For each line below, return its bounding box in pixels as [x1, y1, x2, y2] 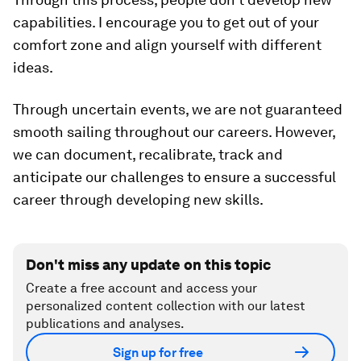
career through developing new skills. [13, 191, 263, 209]
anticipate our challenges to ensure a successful [13, 168, 336, 186]
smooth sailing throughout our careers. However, [13, 123, 335, 141]
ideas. [13, 59, 53, 77]
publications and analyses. [26, 316, 185, 332]
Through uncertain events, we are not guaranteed [13, 101, 342, 118]
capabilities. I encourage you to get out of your [13, 14, 319, 31]
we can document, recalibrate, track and [13, 146, 283, 164]
